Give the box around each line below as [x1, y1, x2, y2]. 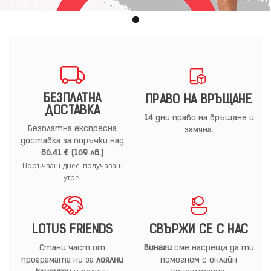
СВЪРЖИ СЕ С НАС [149, 224, 249, 237]
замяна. [184, 126, 214, 135]
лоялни [96, 256, 123, 266]
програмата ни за [21, 256, 96, 266]
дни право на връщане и [152, 114, 254, 123]
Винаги [143, 244, 172, 253]
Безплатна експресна [28, 125, 117, 134]
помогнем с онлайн [160, 256, 237, 266]
